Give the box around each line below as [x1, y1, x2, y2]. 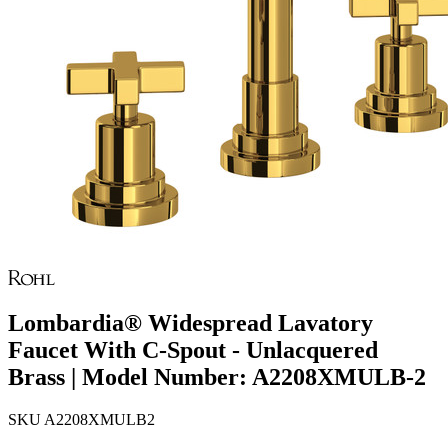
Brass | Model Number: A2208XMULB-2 [8, 364, 426, 391]
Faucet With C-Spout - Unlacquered [8, 337, 378, 364]
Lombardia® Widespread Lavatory [8, 310, 373, 337]
